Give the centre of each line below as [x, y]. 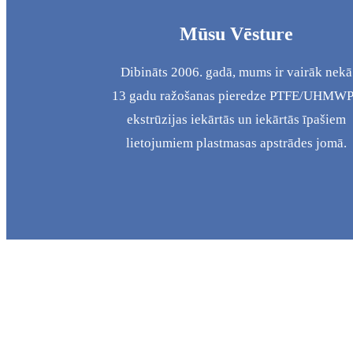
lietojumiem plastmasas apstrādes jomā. [237, 143]
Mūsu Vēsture [237, 34]
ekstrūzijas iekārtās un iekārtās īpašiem [237, 120]
